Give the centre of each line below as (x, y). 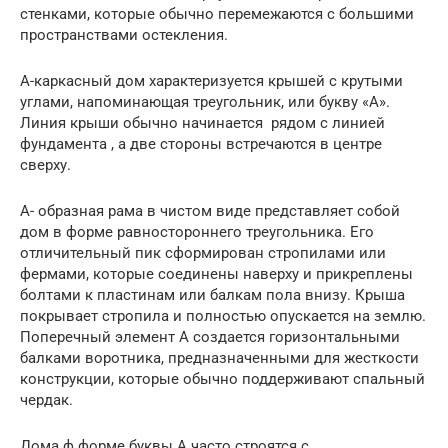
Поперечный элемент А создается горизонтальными (210, 336)
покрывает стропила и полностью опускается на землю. (223, 315)
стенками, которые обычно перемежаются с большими (217, 13)
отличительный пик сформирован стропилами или (203, 252)
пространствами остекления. (124, 34)
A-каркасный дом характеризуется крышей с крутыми (211, 80)
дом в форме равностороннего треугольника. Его (197, 231)
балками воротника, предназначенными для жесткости (221, 357)
